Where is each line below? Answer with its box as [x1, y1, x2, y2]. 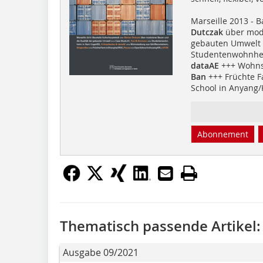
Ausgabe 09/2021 [63, 245, 139, 259]
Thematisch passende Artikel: [60, 216, 261, 235]
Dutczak [190, 26, 223, 38]
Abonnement [197, 128, 248, 140]
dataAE [190, 59, 219, 71]
